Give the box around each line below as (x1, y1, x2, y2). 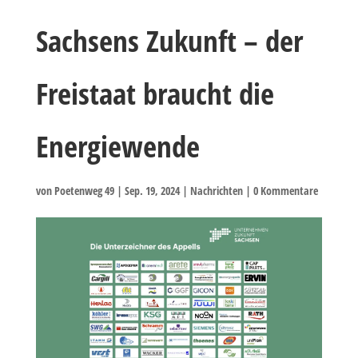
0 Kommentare (253, 183, 318, 198)
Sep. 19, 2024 (124, 183, 180, 198)
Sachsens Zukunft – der (35, 20, 303, 61)
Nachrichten (189, 183, 243, 198)
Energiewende (35, 125, 200, 166)
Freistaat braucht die (35, 73, 274, 113)
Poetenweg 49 (54, 183, 114, 198)
